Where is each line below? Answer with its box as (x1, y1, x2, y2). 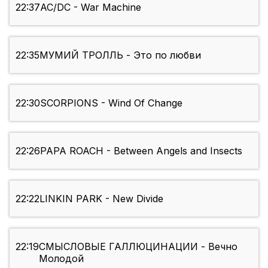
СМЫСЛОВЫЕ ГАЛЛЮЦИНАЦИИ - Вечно (39, 240, 237, 253)
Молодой (39, 252, 84, 265)
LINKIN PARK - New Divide (39, 193, 163, 205)
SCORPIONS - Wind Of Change (40, 97, 182, 109)
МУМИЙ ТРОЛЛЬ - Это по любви (39, 49, 201, 62)
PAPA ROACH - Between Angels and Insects (40, 145, 242, 157)
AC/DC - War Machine (40, 1, 141, 14)
